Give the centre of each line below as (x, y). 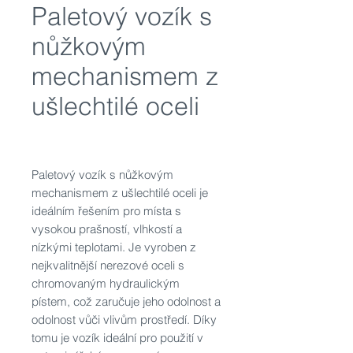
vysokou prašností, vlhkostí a (107, 229)
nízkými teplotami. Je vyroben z (114, 247)
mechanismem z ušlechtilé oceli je (120, 193)
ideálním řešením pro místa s (106, 211)
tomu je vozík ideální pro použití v (117, 338)
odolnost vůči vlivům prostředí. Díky (124, 320)
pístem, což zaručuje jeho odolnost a (126, 301)
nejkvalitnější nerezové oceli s (108, 265)
